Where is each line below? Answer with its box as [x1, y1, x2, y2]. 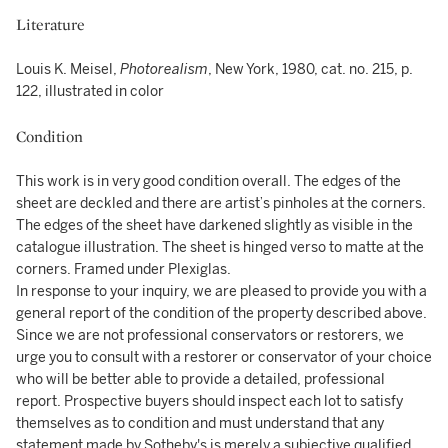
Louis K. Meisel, [16, 61, 120, 78]
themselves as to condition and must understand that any [16, 415, 384, 432]
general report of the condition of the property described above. [16, 305, 427, 322]
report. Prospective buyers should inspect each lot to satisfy [16, 393, 403, 410]
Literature [16, 14, 85, 35]
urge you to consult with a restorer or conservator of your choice [16, 349, 432, 366]
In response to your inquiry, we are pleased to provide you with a [16, 283, 427, 300]
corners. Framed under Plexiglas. [16, 261, 231, 278]
